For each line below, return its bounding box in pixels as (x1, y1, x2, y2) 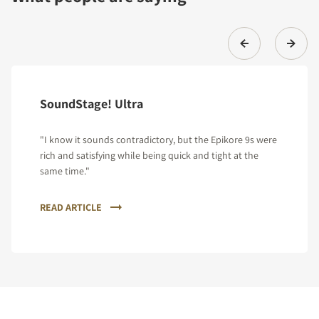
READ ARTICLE (40, 201, 102, 214)
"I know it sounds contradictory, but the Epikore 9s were (40, 133, 277, 147)
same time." (40, 164, 90, 178)
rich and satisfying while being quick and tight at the (40, 149, 258, 162)
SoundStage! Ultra (40, 95, 143, 113)
